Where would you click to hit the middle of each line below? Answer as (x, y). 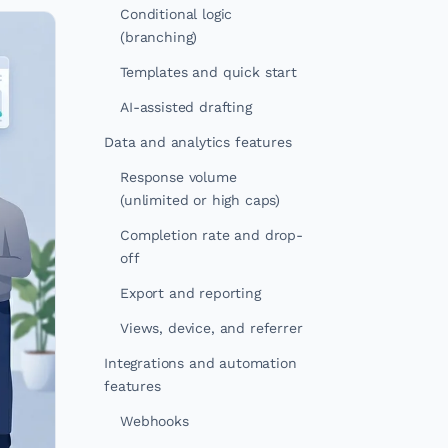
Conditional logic (176, 14)
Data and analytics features (198, 142)
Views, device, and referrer (211, 328)
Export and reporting (190, 293)
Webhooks (154, 421)
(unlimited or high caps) (200, 200)
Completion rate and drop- (211, 235)
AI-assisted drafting (186, 107)
